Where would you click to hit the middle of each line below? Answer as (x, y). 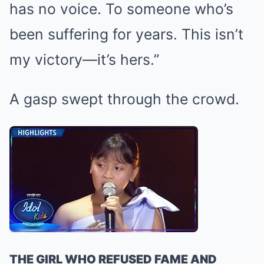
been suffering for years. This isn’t (126, 34)
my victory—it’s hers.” (84, 59)
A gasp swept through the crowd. (124, 99)
